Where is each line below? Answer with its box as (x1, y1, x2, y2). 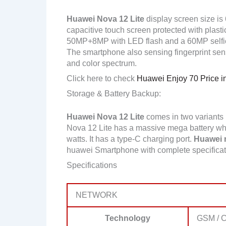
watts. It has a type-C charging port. (67, 134, 194, 143)
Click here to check (67, 74, 135, 83)
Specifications (67, 160, 117, 169)
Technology (105, 213, 150, 222)
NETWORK (76, 190, 118, 199)
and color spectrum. (67, 59, 137, 68)
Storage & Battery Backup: (67, 89, 161, 98)
